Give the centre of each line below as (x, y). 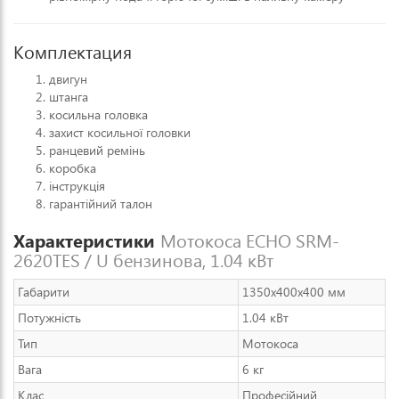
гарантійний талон (101, 204)
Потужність (49, 318)
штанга (69, 97)
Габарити (44, 292)
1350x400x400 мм (294, 292)
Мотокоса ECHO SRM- (250, 240)
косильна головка (98, 114)
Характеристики (87, 240)
